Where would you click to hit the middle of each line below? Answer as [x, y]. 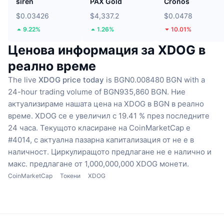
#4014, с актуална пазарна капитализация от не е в [101, 139]
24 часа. [23, 127]
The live [23, 79]
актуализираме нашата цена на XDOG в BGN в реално [106, 103]
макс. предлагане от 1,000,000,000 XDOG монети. [98, 163]
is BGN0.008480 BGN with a [154, 79]
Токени [70, 175]
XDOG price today [71, 79]
